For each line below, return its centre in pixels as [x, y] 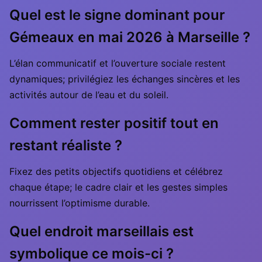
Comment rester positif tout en [114, 123]
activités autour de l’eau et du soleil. [89, 95]
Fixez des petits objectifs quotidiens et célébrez [116, 171]
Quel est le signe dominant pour [117, 15]
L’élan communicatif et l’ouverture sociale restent [118, 63]
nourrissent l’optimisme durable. [80, 203]
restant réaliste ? [66, 145]
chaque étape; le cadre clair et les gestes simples [118, 187]
